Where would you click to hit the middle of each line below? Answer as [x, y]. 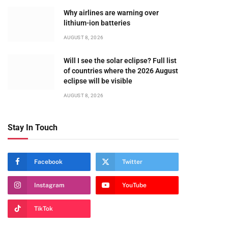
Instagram [49, 185]
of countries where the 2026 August [121, 71]
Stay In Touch [33, 127]
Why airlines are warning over [111, 13]
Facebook [48, 162]
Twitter [132, 162]
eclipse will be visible [98, 81]
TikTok [44, 209]
